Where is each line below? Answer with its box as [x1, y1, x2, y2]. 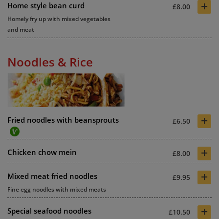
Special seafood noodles [7, 205, 91, 216]
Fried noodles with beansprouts [7, 114, 119, 125]
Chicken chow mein [7, 147, 77, 157]
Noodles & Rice [7, 53, 93, 70]
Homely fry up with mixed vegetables [7, 14, 110, 23]
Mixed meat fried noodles [7, 171, 97, 181]
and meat [7, 25, 34, 34]
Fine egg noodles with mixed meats [7, 185, 106, 194]
